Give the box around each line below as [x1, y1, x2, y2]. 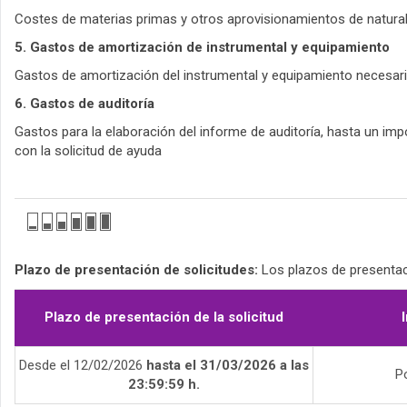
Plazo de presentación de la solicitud [44, 309, 283, 326]
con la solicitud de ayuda [15, 143, 162, 160]
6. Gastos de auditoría [15, 95, 154, 113]
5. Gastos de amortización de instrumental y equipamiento [15, 39, 390, 56]
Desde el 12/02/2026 [19, 357, 146, 374]
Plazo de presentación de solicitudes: [15, 262, 258, 279]
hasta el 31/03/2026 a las [146, 357, 309, 374]
